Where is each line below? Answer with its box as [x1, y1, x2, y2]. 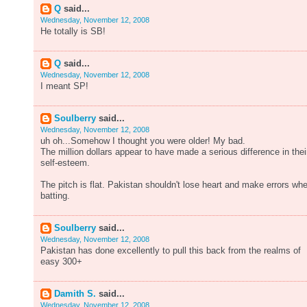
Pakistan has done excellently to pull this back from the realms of [40, 246, 301, 256]
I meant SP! [40, 82, 88, 91]
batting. [40, 191, 70, 201]
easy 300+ [40, 257, 82, 267]
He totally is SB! [40, 27, 106, 36]
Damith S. [54, 289, 96, 299]
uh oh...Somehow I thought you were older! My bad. [40, 136, 245, 146]
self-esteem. [40, 158, 90, 168]
